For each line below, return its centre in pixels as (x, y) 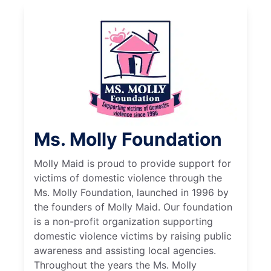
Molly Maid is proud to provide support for (132, 163)
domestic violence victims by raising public (133, 236)
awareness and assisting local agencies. (125, 250)
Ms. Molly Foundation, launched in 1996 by (131, 192)
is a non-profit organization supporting (123, 221)
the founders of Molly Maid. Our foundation (133, 207)
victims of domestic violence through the (128, 178)
